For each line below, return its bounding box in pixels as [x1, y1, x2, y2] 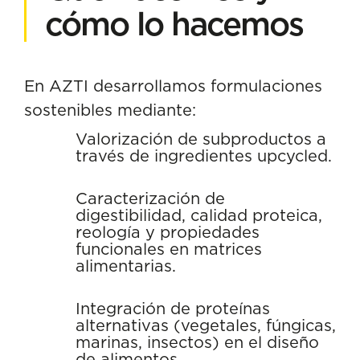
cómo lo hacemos [45, 2, 303, 44]
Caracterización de [76, 187, 225, 208]
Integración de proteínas [76, 297, 270, 318]
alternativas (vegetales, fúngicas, [76, 314, 336, 335]
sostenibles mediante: [24, 99, 196, 120]
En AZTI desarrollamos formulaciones [24, 75, 322, 96]
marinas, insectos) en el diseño [76, 331, 319, 352]
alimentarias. [76, 255, 176, 276]
